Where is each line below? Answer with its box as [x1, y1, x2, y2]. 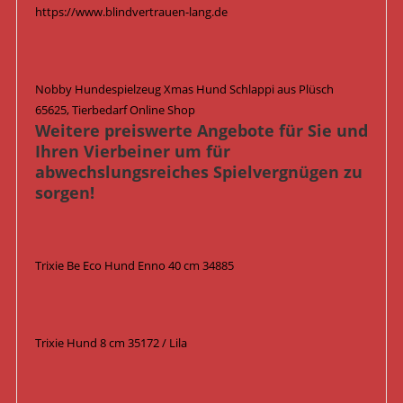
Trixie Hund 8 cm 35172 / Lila [34, 335, 187, 352]
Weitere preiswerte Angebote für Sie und [34, 120, 368, 142]
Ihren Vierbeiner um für [34, 140, 230, 163]
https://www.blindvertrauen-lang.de [34, 4, 228, 21]
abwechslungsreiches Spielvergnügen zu [34, 161, 363, 184]
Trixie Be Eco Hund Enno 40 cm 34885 [34, 257, 234, 274]
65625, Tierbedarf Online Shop [34, 102, 195, 119]
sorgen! [34, 182, 94, 204]
